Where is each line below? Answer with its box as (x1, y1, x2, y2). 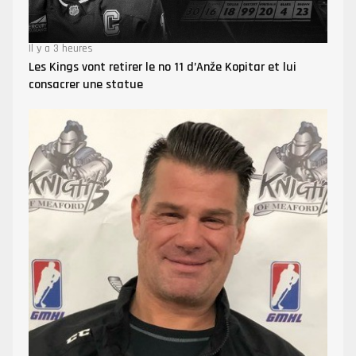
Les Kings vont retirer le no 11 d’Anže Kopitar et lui (29, 58, 296, 75)
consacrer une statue (29, 75, 143, 93)
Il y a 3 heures (29, 41, 93, 56)
